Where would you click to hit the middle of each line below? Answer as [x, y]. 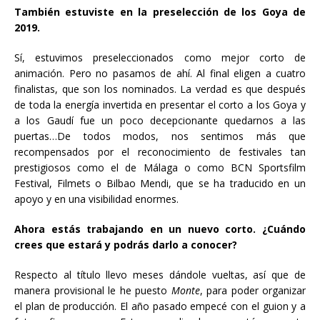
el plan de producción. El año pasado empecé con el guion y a [160, 306]
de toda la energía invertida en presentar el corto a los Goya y [160, 104]
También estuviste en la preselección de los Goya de [160, 11]
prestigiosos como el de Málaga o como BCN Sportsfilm [160, 167]
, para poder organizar [252, 290]
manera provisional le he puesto [93, 290]
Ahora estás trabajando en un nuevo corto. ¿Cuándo [160, 229]
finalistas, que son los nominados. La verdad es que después [160, 89]
